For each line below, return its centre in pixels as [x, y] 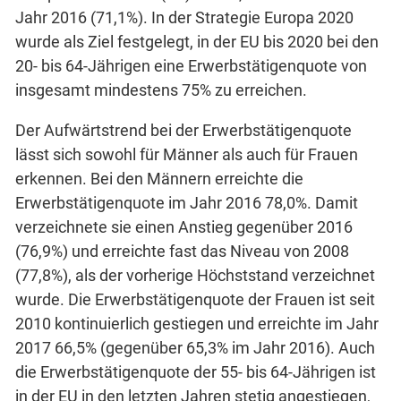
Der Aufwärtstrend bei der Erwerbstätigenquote [183, 130]
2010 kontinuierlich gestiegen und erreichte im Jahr [197, 323]
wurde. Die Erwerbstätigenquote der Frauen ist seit [195, 299]
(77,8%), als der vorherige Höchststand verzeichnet [195, 275]
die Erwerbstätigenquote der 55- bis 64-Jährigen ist [196, 371]
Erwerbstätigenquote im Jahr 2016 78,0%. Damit [187, 202]
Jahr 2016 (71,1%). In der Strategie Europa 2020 [184, 17]
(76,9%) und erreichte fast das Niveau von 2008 [182, 251]
